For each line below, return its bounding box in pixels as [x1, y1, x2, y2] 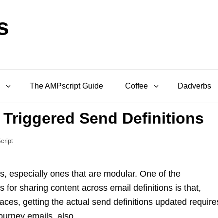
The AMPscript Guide [30, 82, 103, 90]
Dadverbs [178, 82, 211, 90]
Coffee [125, 82, 148, 90]
